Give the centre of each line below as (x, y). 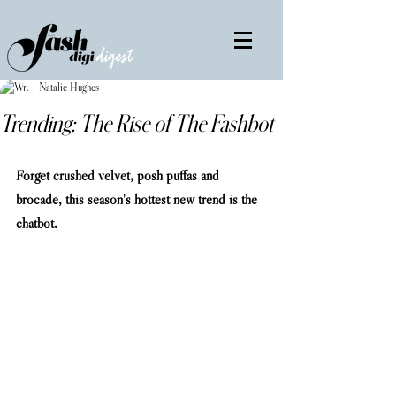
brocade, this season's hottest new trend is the (138, 199)
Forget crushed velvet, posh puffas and (119, 175)
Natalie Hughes (69, 87)
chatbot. (141, 223)
